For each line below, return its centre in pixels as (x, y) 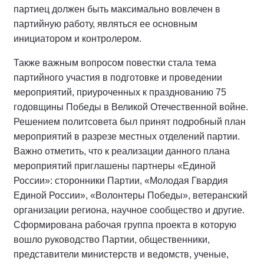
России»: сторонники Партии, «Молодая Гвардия (121, 180)
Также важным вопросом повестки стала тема (115, 62)
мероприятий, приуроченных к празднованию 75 (120, 92)
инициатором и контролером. (77, 38)
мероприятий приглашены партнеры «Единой (115, 166)
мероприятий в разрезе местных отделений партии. (127, 136)
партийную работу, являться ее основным (105, 24)
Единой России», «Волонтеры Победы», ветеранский (131, 195)
